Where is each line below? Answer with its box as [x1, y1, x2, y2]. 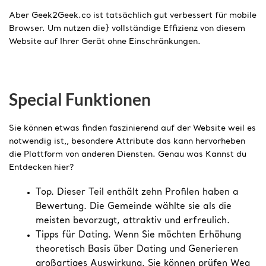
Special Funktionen [9, 88, 151, 109]
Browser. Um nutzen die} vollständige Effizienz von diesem [9, 24, 245, 33]
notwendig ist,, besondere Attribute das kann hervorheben [9, 137, 245, 145]
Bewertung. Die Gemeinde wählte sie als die [36, 202, 232, 211]
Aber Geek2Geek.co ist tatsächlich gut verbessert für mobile [9, 11, 256, 20]
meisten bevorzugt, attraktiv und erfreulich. [36, 216, 230, 226]
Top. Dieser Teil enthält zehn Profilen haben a [36, 188, 239, 197]
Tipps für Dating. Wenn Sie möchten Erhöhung [36, 230, 241, 240]
